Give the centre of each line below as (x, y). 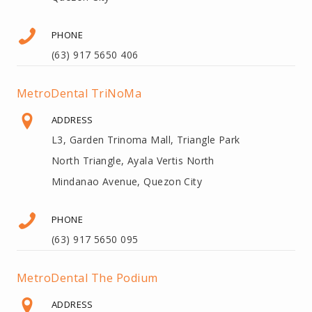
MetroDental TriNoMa (79, 93)
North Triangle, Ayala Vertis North (133, 160)
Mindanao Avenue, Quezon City (127, 181)
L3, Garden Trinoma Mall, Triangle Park (146, 139)
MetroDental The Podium (87, 278)
